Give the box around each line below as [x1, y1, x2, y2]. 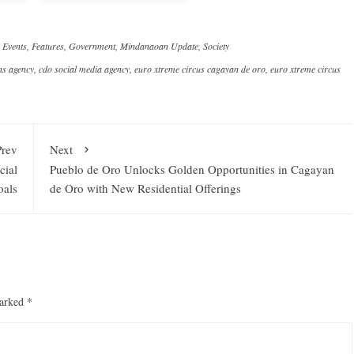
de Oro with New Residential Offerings [49, 179, 241, 196]
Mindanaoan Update [120, 39, 198, 52]
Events [2, 39, 27, 52]
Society [203, 39, 229, 52]
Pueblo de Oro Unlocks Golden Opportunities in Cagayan [49, 160, 334, 177]
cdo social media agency [39, 62, 130, 75]
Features [32, 39, 64, 52]
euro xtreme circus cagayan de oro [134, 62, 265, 75]
